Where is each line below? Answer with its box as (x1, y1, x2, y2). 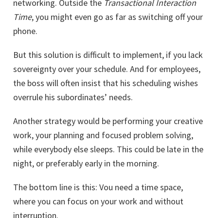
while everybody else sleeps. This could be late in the (13, 144, 203, 155)
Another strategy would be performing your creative (13, 115, 203, 127)
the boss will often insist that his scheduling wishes (13, 77, 198, 89)
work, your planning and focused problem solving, (13, 129, 193, 141)
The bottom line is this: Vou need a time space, (13, 182, 183, 193)
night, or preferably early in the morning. (13, 158, 159, 169)
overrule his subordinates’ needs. (13, 91, 133, 103)
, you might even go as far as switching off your (32, 11, 203, 23)
